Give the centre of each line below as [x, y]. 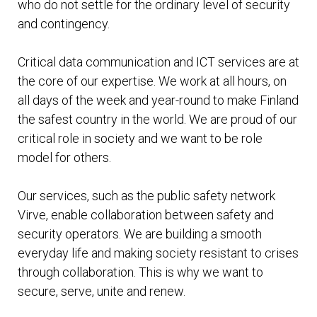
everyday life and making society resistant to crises [158, 253]
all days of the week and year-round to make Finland [158, 100]
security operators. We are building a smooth [140, 234]
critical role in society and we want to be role [140, 139]
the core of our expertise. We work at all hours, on [152, 81]
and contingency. [64, 24]
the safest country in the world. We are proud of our [157, 120]
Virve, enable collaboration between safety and [146, 215]
